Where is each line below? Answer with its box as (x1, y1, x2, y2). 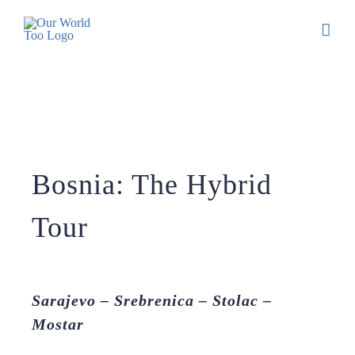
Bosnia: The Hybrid (32, 169, 272, 200)
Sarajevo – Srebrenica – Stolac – (32, 292, 272, 309)
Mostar (32, 315, 84, 333)
